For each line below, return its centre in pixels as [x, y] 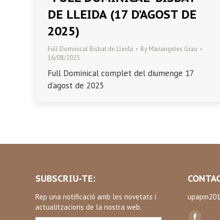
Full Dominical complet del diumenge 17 [121, 73]
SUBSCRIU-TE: [65, 179]
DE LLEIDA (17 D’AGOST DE [122, 14]
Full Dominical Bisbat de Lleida [90, 49]
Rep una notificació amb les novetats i [96, 197]
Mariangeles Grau [173, 49]
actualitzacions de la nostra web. [88, 207]
